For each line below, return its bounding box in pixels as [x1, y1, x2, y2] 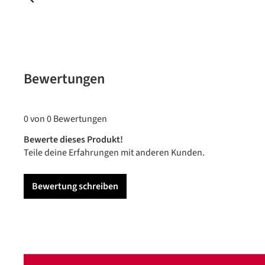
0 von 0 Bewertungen [24, 112, 107, 125]
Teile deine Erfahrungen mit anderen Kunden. [24, 146, 205, 159]
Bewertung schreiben [32, 179, 118, 193]
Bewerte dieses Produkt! [24, 132, 123, 146]
